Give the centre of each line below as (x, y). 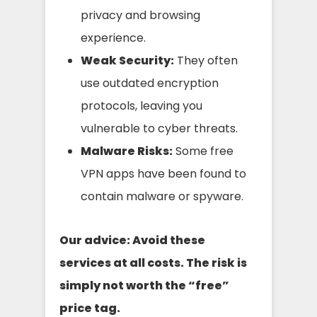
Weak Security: (127, 60)
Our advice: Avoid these (132, 240)
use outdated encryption (150, 83)
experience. (113, 38)
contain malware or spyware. (162, 196)
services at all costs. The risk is (153, 263)
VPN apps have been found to (163, 173)
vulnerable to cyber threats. (159, 128)
